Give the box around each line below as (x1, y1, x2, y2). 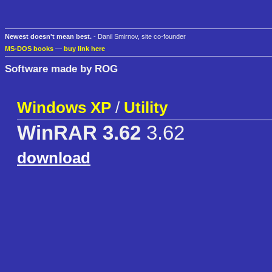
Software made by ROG (5, 62, 118, 75)
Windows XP (17, 98, 111, 117)
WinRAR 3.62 (17, 122, 141, 144)
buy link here (64, 45, 105, 53)
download (17, 149, 90, 168)
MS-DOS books (5, 45, 53, 53)
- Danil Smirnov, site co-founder (92, 33, 186, 41)
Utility (124, 98, 168, 117)
